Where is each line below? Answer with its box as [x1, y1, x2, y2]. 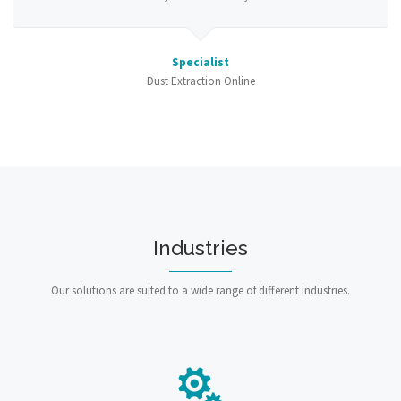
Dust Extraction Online [146, 73, 255, 89]
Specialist [172, 55, 229, 70]
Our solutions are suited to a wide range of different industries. [51, 283, 350, 298]
